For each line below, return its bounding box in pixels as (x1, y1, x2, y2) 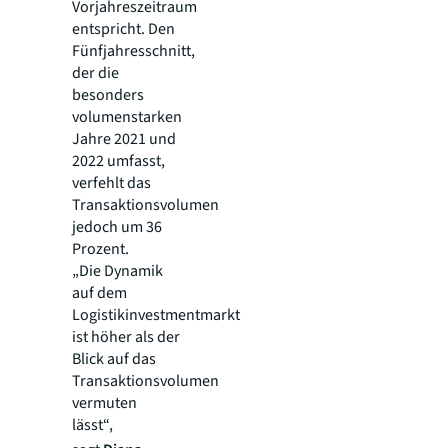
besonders (72, 84, 144, 106)
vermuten (72, 392, 137, 414)
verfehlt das (72, 172, 151, 194)
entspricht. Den (72, 18, 175, 40)
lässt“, (72, 414, 113, 436)
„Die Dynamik (72, 260, 163, 282)
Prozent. (72, 238, 129, 260)
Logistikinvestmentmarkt (72, 304, 240, 326)
